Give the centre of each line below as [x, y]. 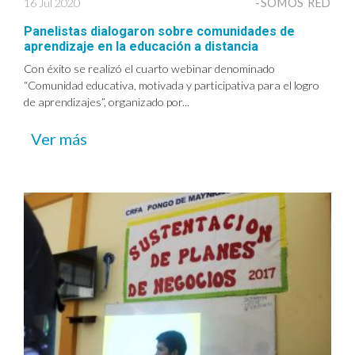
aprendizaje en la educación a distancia [141, 47]
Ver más [59, 139]
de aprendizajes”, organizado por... [107, 102]
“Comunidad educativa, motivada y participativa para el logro [172, 86]
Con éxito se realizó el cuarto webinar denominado [149, 69]
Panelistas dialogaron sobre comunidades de [159, 32]
